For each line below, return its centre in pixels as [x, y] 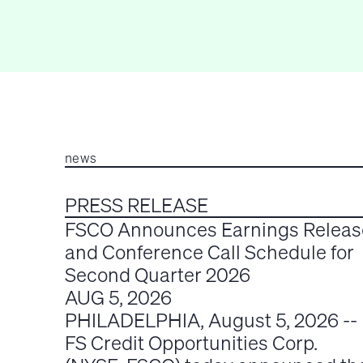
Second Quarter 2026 [158, 275]
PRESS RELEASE [137, 205]
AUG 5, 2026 [118, 298]
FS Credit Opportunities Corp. [191, 343]
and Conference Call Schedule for [209, 252]
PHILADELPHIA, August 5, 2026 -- [211, 320]
